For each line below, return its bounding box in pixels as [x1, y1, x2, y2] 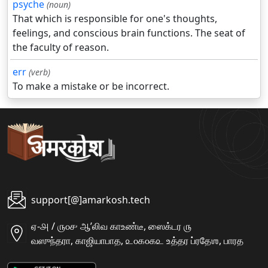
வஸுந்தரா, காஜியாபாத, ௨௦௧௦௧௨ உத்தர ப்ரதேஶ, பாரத [31, 234, 243, 248]
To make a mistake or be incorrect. [13, 80, 169, 93]
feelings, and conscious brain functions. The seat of [13, 26, 245, 40]
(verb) [29, 66, 50, 78]
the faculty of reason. [13, 41, 109, 54]
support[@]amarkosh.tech [31, 193, 150, 207]
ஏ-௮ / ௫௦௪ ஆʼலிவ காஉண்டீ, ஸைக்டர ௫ [31, 220, 191, 233]
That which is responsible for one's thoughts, [13, 12, 217, 26]
